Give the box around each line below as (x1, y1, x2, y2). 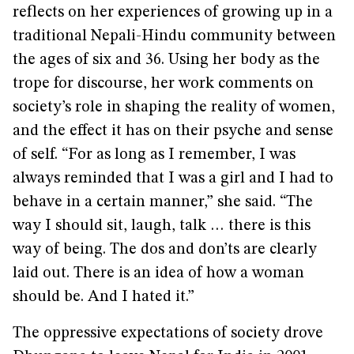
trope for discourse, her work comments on (13, 76, 314, 92)
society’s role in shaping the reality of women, (13, 100, 335, 115)
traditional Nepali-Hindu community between (13, 28, 336, 44)
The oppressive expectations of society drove (13, 326, 323, 341)
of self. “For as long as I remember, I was (13, 147, 296, 163)
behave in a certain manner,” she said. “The (13, 194, 313, 210)
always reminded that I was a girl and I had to (13, 171, 333, 186)
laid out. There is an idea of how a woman (13, 265, 304, 281)
